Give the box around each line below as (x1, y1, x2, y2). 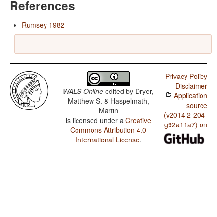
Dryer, (135, 86, 154, 96)
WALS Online (63, 86, 104, 96)
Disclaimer (175, 81, 207, 91)
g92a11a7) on (164, 120, 207, 130)
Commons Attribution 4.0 (70, 125, 147, 135)
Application (171, 91, 207, 101)
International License (75, 135, 139, 145)
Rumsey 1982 (22, 20, 64, 30)
